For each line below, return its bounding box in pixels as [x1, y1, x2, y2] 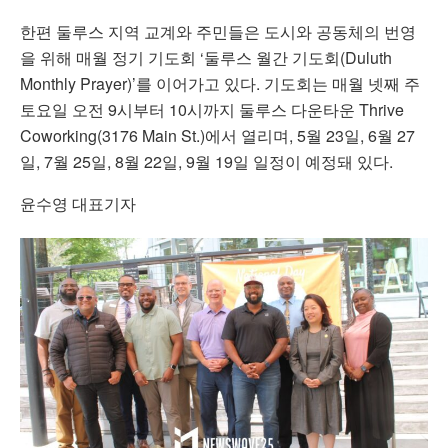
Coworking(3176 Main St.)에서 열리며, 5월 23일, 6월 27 [20, 124, 415, 148]
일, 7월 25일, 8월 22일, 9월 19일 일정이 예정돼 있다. [20, 150, 393, 174]
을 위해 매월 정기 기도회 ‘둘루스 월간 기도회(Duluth [20, 46, 392, 70]
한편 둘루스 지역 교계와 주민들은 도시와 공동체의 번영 [20, 20, 416, 44]
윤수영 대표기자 [20, 192, 136, 216]
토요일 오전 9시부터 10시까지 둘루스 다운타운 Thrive [20, 98, 404, 122]
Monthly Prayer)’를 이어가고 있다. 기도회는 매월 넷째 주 [20, 72, 420, 96]
